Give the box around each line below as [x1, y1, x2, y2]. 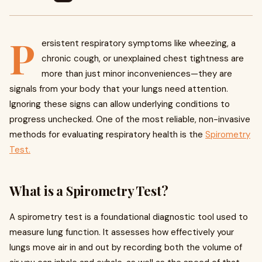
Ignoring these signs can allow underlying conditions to [9, 98, 230, 110]
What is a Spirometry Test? [9, 182, 168, 199]
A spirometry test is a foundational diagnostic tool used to [9, 211, 248, 223]
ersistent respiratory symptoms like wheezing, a [42, 37, 236, 49]
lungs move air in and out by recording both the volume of [9, 242, 242, 253]
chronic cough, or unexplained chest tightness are [42, 53, 244, 64]
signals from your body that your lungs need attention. [9, 83, 228, 95]
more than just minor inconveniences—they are [42, 68, 232, 80]
